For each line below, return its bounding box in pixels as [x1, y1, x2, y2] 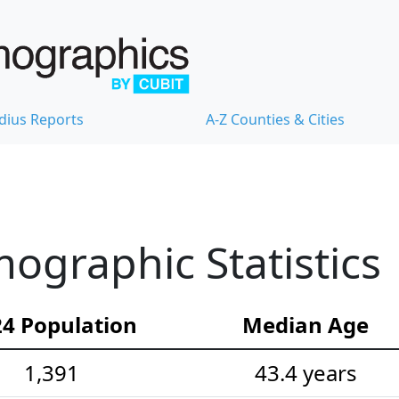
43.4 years [254, 358, 357, 388]
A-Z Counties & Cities [206, 110, 345, 130]
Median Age [242, 310, 369, 340]
